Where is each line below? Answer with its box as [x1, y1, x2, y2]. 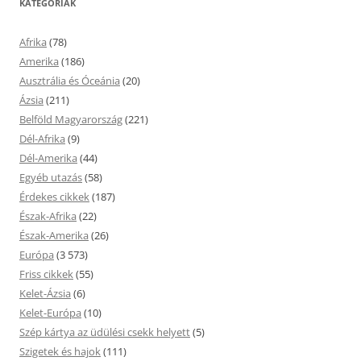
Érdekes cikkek [19, 189, 89, 204]
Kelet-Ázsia [19, 286, 71, 301]
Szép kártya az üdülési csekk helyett [19, 325, 190, 339]
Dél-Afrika [19, 131, 65, 146]
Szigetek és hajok [19, 344, 101, 359]
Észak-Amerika [19, 228, 89, 243]
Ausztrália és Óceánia [19, 73, 120, 88]
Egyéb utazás [19, 170, 82, 185]
